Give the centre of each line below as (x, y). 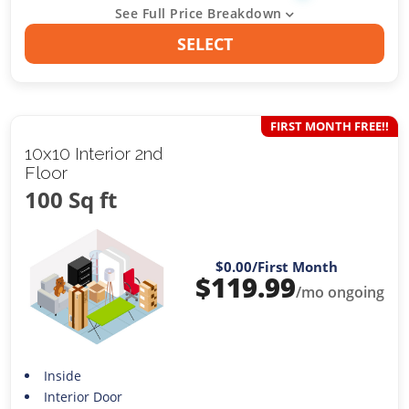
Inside (62, 375)
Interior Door (83, 396)
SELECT (204, 44)
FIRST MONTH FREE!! (329, 126)
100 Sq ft (71, 199)
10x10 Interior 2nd (94, 153)
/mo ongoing (340, 293)
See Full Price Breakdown (198, 14)
